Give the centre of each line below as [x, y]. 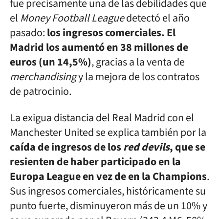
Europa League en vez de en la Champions [108, 176]
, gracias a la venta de [138, 62]
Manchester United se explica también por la [108, 132]
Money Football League [72, 18]
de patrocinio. [41, 91]
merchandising [43, 77]
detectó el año [157, 18]
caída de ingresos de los [66, 147]
